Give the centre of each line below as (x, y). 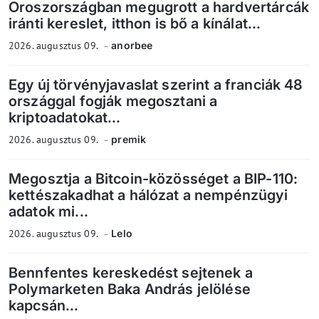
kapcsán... (44, 305)
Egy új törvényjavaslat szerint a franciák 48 (156, 84)
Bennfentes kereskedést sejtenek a (131, 272)
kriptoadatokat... (65, 117)
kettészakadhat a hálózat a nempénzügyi (148, 195)
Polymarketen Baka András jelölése (130, 289)
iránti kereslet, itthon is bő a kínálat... (135, 23)
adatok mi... (48, 211)
